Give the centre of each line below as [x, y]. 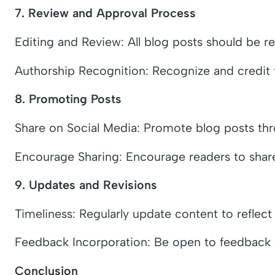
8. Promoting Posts [68, 99]
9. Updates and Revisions [86, 185]
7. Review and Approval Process [105, 13]
